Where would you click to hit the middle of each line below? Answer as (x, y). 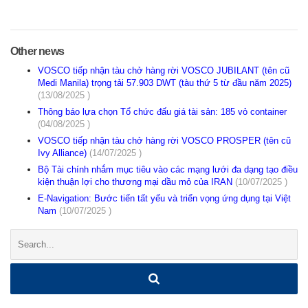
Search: (26, 235)
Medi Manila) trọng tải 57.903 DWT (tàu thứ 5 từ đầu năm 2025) (165, 83)
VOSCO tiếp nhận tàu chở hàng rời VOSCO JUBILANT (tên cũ (164, 71)
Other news (37, 52)
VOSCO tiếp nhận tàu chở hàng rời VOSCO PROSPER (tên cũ (164, 141)
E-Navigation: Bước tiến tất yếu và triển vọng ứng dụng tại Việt (164, 199)
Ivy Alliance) (64, 153)
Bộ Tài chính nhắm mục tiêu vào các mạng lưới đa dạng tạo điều (168, 170)
